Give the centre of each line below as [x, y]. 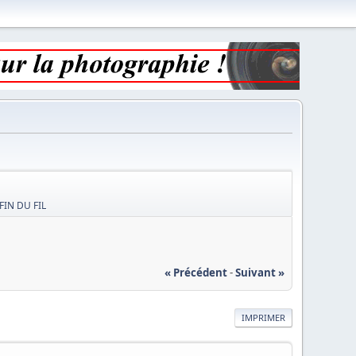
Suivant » [259, 272]
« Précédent [195, 272]
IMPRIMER [263, 317]
